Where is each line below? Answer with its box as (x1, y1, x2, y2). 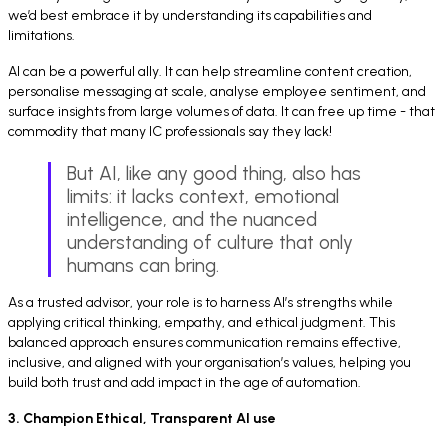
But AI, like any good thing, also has (67, 161, 361, 185)
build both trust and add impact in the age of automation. (8, 373, 361, 391)
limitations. (8, 27, 75, 45)
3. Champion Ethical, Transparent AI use (8, 409, 276, 427)
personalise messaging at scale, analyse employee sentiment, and (8, 83, 426, 101)
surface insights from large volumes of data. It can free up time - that (8, 103, 435, 121)
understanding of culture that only (67, 230, 353, 254)
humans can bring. (67, 253, 219, 277)
